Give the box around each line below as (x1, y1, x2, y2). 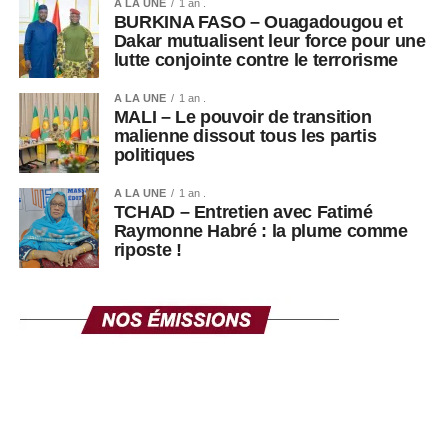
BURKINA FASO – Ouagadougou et (113, 12, 403, 33)
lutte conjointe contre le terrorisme (113, 50, 398, 71)
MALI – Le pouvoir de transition (113, 107, 372, 128)
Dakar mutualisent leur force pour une (113, 31, 426, 52)
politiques (113, 145, 196, 166)
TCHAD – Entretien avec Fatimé (113, 202, 373, 223)
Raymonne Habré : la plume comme (113, 221, 408, 242)
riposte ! (113, 240, 182, 261)
